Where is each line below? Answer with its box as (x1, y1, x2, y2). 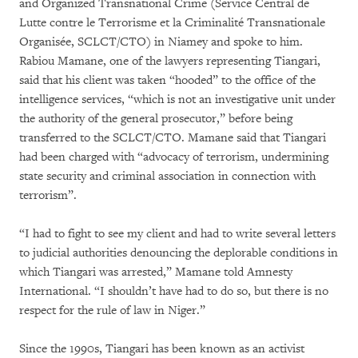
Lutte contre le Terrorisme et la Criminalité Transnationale (19, 15, 325, 30)
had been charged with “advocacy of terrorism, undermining (19, 149, 328, 165)
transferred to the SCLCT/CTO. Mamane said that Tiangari (19, 130, 326, 145)
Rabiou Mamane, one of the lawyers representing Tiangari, (19, 54, 320, 69)
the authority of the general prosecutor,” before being (19, 111, 292, 126)
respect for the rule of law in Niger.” (19, 303, 205, 318)
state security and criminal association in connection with (19, 169, 316, 184)
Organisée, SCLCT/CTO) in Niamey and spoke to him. (19, 34, 303, 50)
